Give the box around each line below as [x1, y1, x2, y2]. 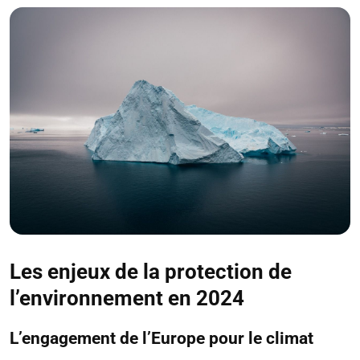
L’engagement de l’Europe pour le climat [10, 328, 313, 348]
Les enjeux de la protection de [10, 259, 292, 284]
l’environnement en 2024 [10, 285, 244, 310]
